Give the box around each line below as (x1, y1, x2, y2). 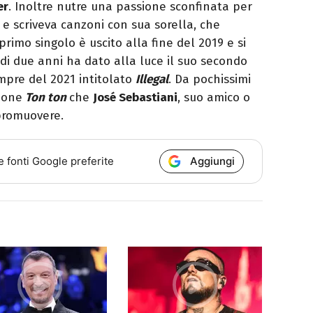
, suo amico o (177, 89, 250, 105)
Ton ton (22, 89, 66, 105)
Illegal (136, 71, 168, 87)
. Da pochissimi (168, 71, 251, 87)
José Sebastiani (93, 89, 177, 105)
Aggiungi (190, 154, 235, 168)
